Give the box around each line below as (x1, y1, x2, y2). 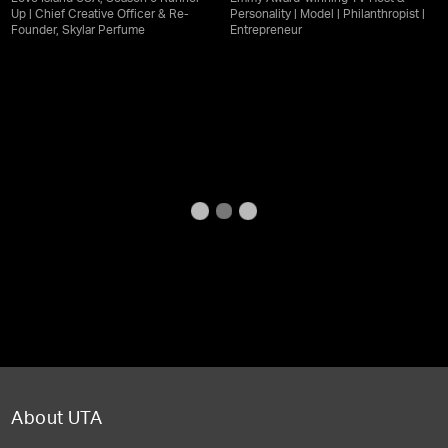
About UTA (11, 411, 103, 430)
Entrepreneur (230, 25, 302, 38)
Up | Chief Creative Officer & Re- (11, 9, 190, 22)
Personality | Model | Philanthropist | (230, 9, 425, 22)
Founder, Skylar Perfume (11, 25, 146, 38)
